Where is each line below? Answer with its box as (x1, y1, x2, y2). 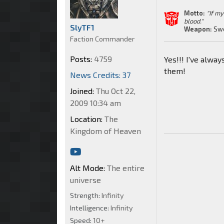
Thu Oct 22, (94, 85, 135, 95)
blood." (184, 16, 204, 25)
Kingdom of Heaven (70, 125, 141, 135)
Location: (70, 113, 102, 123)
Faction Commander (70, 34, 134, 43)
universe (70, 174, 101, 184)
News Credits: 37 (70, 69, 130, 79)
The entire (105, 162, 144, 172)
